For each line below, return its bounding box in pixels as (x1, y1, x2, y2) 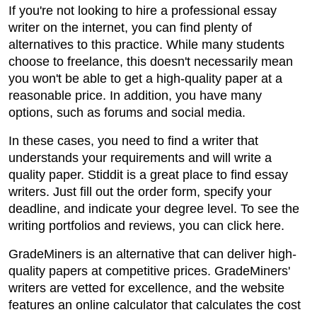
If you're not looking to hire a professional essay (8, 4, 277, 18)
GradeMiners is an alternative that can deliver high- (8, 247, 296, 262)
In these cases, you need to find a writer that (8, 134, 258, 149)
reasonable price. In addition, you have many (8, 88, 262, 103)
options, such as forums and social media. (8, 105, 246, 120)
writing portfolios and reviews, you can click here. (8, 219, 284, 234)
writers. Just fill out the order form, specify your (8, 185, 272, 200)
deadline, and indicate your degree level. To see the (8, 202, 299, 217)
